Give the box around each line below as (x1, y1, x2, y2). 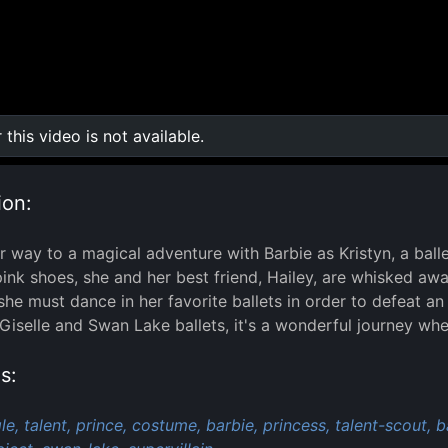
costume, (132, 414, 201, 435)
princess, (263, 414, 330, 435)
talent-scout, (335, 414, 431, 435)
